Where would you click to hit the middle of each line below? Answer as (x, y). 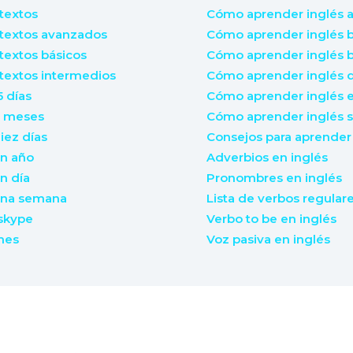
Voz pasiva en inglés (269, 240)
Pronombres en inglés (275, 178)
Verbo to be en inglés (272, 219)
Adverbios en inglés (268, 158)
